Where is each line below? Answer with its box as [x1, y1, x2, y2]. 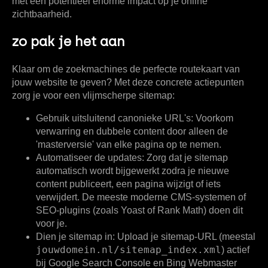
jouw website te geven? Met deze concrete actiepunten [12, 77, 244, 88]
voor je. [36, 218, 67, 229]
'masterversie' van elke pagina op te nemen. [36, 139, 221, 150]
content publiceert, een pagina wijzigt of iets [36, 179, 221, 190]
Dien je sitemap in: [36, 232, 115, 242]
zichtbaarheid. [12, 9, 72, 20]
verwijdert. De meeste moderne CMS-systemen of [36, 192, 246, 203]
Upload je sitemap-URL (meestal [115, 232, 255, 242]
